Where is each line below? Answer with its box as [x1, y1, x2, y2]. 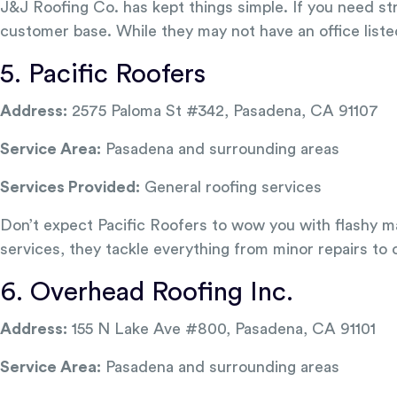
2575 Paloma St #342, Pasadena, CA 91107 [67, 103, 378, 119]
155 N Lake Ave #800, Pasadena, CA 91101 [67, 321, 376, 337]
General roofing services [140, 179, 322, 195]
